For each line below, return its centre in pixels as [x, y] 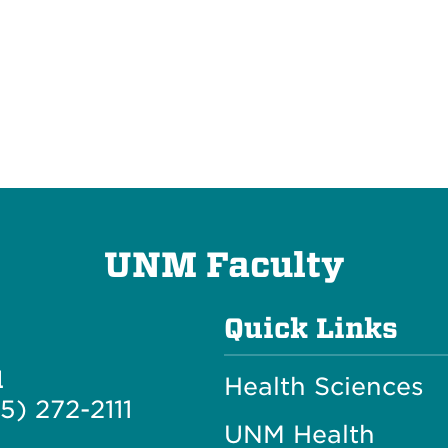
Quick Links [310, 328]
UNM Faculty [224, 264]
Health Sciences [323, 386]
